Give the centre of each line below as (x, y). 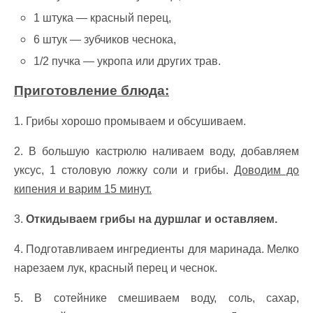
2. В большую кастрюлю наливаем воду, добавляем (156, 151)
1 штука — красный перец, (103, 17)
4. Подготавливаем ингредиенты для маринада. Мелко (156, 249)
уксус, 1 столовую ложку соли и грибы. (124, 170)
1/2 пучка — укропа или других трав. (128, 61)
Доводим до (267, 170)
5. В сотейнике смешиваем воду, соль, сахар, (156, 298)
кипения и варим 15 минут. (83, 189)
